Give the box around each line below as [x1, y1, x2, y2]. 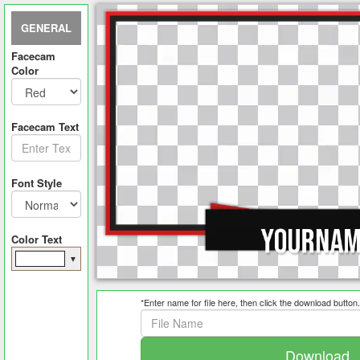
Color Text [11, 231, 62, 247]
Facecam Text [11, 119, 79, 134]
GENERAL [21, 20, 72, 35]
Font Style [11, 175, 62, 190]
